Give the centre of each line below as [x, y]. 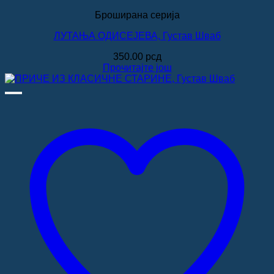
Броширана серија [137, 15]
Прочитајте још [137, 68]
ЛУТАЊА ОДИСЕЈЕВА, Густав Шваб [137, 36]
